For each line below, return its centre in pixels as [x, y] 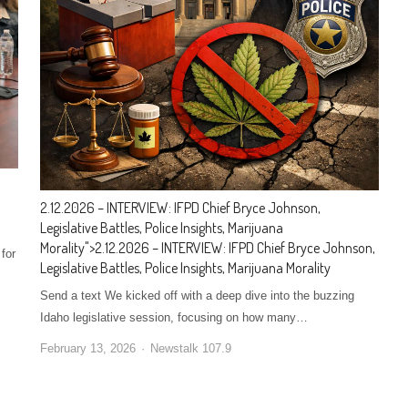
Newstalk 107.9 [191, 348]
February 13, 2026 [88, 348]
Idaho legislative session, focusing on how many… [174, 317]
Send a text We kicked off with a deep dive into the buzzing [198, 295]
